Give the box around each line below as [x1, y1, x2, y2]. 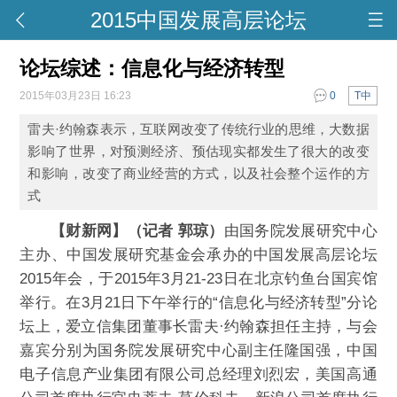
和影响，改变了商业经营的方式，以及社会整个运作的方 [27, 166, 370, 181]
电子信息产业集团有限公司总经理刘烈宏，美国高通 [19, 366, 378, 383]
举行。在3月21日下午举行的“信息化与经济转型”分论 [19, 294, 378, 311]
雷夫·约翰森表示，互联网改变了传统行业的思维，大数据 [27, 121, 370, 136]
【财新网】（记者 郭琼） [51, 222, 224, 239]
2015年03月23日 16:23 [19, 90, 132, 102]
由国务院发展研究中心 [223, 222, 378, 239]
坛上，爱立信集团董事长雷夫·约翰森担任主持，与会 [19, 318, 378, 335]
